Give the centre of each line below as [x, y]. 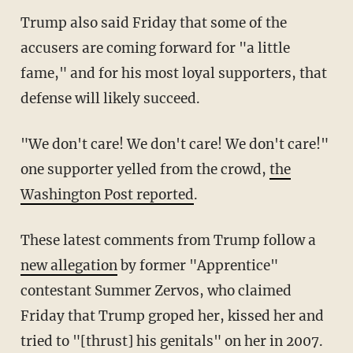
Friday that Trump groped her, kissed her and [172, 316]
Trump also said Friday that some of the [153, 23]
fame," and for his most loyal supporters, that [173, 74]
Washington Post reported [107, 195]
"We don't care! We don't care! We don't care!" [174, 145]
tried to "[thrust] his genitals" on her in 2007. [171, 342]
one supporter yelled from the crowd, [145, 170]
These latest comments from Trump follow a [168, 241]
